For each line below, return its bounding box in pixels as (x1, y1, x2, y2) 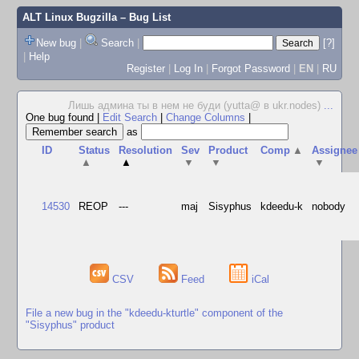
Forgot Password (211, 62, 290, 75)
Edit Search (103, 111, 157, 123)
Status (79, 144, 111, 156)
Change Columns (166, 111, 245, 123)
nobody (312, 200, 346, 212)
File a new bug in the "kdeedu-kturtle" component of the (26, 306, 283, 319)
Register (126, 62, 165, 75)
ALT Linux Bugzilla (22, 11, 117, 23)
